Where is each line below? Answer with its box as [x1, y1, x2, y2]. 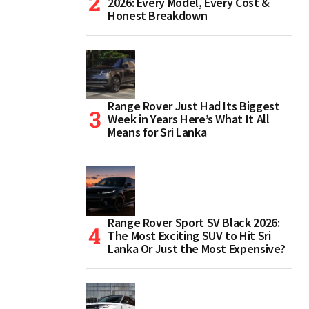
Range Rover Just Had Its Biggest [108, 98, 280, 114]
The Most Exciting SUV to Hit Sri [108, 228, 271, 244]
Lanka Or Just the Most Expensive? [108, 241, 286, 257]
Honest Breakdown [108, 8, 208, 24]
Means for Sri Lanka [108, 124, 207, 141]
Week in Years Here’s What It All [108, 111, 270, 128]
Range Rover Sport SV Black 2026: [108, 215, 280, 231]
